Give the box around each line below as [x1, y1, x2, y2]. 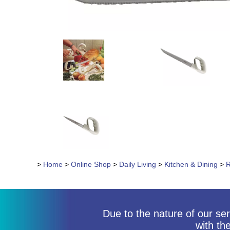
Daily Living [119, 160, 156, 169]
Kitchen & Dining [164, 160, 218, 169]
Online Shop [71, 160, 111, 169]
